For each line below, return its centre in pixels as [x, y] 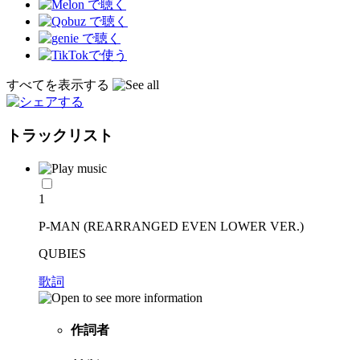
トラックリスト [60, 136]
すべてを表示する [59, 84]
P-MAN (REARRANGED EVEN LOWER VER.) [171, 227]
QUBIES [62, 254]
